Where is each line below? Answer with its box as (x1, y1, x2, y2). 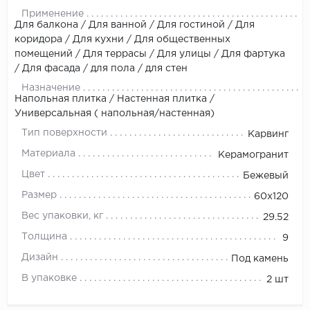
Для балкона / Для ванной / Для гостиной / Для (15, 20, 255, 29)
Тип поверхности (21, 128, 107, 137)
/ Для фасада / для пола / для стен (15, 64, 188, 73)
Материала (21, 149, 75, 158)
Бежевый (243, 171, 289, 180)
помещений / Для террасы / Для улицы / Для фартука (15, 49, 285, 58)
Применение (21, 9, 84, 18)
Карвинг (248, 129, 289, 138)
